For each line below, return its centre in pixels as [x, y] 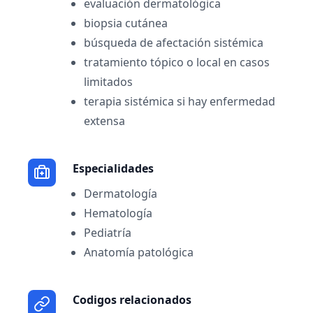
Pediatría [108, 233]
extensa [104, 121]
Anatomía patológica [139, 252]
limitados [108, 82]
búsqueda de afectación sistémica [174, 43]
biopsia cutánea [126, 23]
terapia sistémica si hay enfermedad [180, 101]
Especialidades [113, 168]
